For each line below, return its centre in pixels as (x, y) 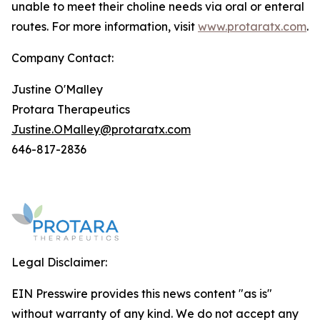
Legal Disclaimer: (59, 262)
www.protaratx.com (252, 26)
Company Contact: (62, 58)
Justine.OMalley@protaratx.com (101, 129)
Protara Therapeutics (71, 109)
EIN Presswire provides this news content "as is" (142, 294)
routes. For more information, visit (105, 26)
